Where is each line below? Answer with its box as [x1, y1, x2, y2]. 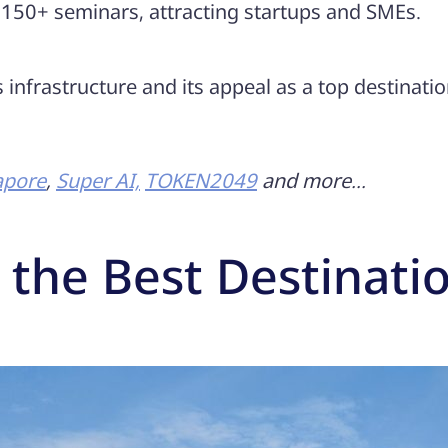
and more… [257, 166, 366, 194]
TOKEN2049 [145, 166, 257, 194]
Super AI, [56, 166, 140, 194]
